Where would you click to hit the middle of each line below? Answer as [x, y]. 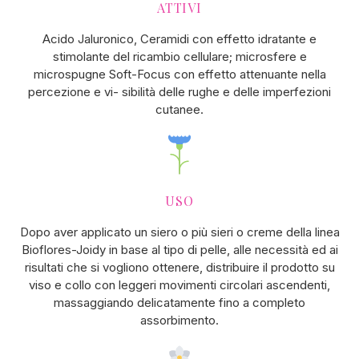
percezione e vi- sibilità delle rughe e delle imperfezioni [179, 91]
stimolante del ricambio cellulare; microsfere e [179, 56]
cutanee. [179, 109]
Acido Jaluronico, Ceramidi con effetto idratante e [179, 38]
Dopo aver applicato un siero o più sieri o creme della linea [179, 232]
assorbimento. [179, 320]
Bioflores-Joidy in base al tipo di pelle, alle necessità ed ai [179, 249]
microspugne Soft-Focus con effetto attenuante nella [179, 74]
